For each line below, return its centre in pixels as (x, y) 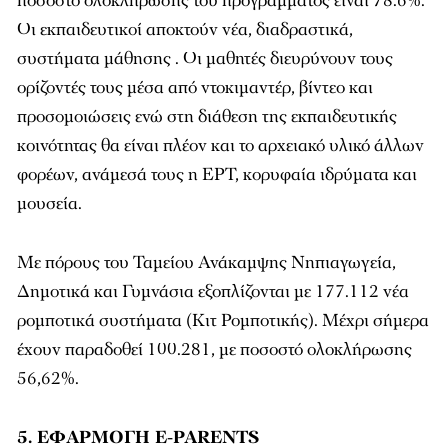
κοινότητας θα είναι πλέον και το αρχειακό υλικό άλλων (220, 145)
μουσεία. (49, 203)
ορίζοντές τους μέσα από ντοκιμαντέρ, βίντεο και (195, 87)
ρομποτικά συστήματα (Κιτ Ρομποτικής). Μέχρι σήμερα (223, 320)
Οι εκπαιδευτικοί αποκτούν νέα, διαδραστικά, (185, 29)
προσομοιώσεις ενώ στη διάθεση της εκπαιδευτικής (207, 116)
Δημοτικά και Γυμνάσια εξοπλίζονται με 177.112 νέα (213, 291)
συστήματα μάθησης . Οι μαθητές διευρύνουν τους (205, 58)
